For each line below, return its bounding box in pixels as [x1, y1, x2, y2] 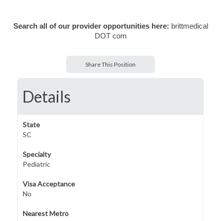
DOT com [94, 32, 127, 40]
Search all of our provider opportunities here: [13, 22, 171, 30]
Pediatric [23, 160, 50, 168]
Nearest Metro [23, 209, 69, 218]
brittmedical [171, 22, 208, 30]
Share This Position [85, 61, 136, 68]
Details [22, 87, 71, 106]
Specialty [23, 150, 51, 158]
